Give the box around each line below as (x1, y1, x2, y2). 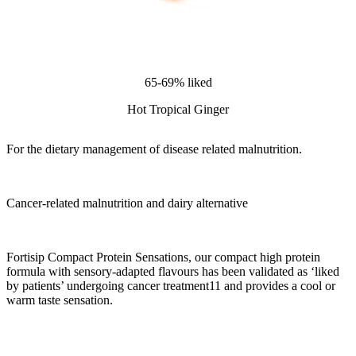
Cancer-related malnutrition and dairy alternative (6, 196, 248, 211)
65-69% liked (144, 75, 212, 90)
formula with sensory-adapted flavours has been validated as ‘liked (6, 265, 339, 279)
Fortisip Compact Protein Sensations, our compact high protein (6, 250, 320, 265)
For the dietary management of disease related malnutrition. (6, 142, 302, 157)
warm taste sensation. (6, 293, 113, 308)
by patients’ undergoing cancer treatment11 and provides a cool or (6, 279, 335, 293)
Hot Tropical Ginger (127, 103, 229, 117)
